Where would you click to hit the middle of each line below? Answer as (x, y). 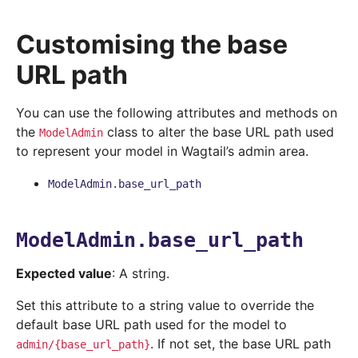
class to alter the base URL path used (219, 132)
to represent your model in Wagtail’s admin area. (162, 151)
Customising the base (152, 45)
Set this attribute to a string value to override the (165, 306)
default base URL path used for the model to (151, 325)
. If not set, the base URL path (241, 344)
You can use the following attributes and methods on (177, 113)
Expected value (64, 274)
